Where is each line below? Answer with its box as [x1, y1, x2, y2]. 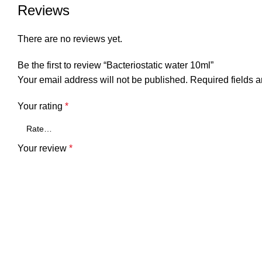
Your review [18, 143, 69, 153]
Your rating [18, 101, 65, 111]
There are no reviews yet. [18, 34, 122, 44]
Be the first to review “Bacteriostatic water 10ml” [18, 60, 213, 70]
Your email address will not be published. [18, 75, 188, 85]
